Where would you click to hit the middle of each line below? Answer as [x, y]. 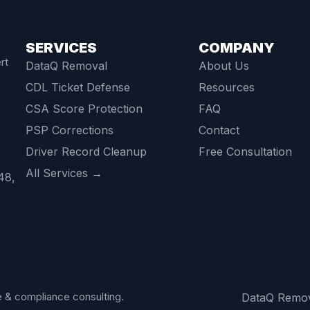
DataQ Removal [66, 66]
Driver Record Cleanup [86, 152]
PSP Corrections [69, 130]
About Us [224, 66]
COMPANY [236, 48]
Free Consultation [245, 152]
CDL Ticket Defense [77, 88]
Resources [226, 88]
